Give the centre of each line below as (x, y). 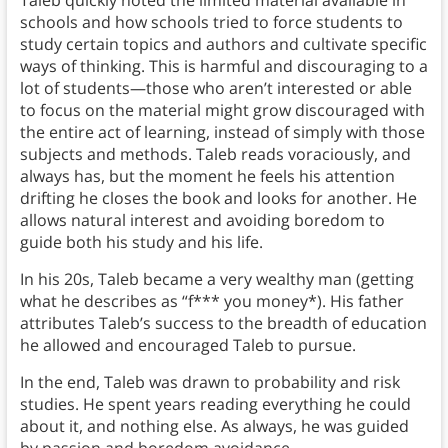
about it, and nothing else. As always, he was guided (214, 426)
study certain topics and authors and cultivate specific (223, 44)
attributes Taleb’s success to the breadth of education (223, 323)
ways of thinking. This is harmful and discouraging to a (223, 66)
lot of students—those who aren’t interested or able (215, 88)
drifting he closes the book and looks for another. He (218, 198)
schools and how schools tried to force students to (211, 22)
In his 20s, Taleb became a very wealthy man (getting (216, 279)
